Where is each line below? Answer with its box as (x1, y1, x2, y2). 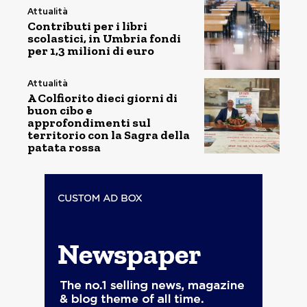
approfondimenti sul (27, 114, 151, 130)
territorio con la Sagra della (27, 127, 190, 143)
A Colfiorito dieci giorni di (27, 90, 177, 106)
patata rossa (27, 139, 101, 155)
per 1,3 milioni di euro (27, 43, 154, 59)
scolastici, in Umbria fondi (27, 31, 181, 47)
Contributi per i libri (27, 19, 147, 34)
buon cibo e (27, 102, 93, 118)
